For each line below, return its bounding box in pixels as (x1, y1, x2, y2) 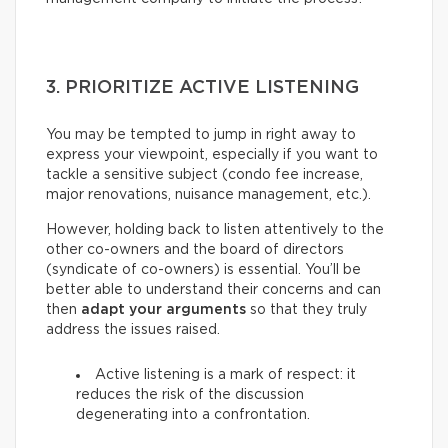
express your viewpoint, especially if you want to (46, 147, 378, 162)
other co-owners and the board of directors (46, 242, 344, 257)
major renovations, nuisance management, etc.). (46, 187, 371, 202)
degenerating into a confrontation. (76, 407, 310, 422)
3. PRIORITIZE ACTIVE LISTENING (46, 78, 359, 97)
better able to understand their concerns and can (46, 282, 381, 297)
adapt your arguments (81, 302, 246, 317)
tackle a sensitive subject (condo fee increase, (46, 167, 363, 182)
